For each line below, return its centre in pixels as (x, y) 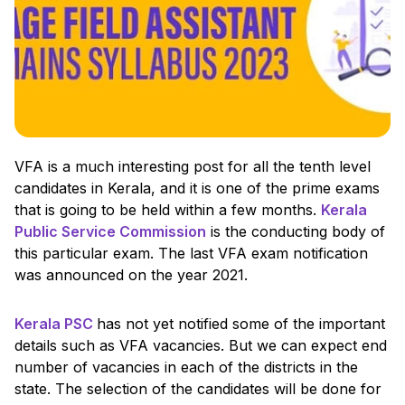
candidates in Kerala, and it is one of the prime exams (197, 188)
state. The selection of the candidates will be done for (198, 388)
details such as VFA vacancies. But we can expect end (201, 345)
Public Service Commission (110, 231)
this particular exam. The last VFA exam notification (191, 253)
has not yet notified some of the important (241, 323)
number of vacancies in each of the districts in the (186, 367)
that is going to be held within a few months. (168, 209)
